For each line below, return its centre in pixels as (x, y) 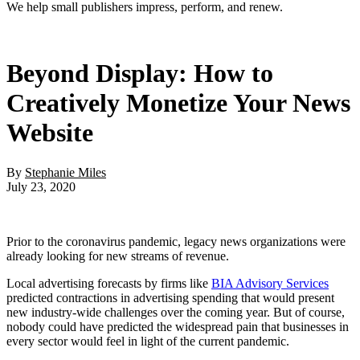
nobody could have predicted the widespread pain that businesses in (178, 326)
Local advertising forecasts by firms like (109, 283)
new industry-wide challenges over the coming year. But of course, (176, 312)
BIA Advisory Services (270, 283)
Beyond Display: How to (140, 74)
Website (50, 133)
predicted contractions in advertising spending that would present (170, 297)
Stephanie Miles (65, 172)
